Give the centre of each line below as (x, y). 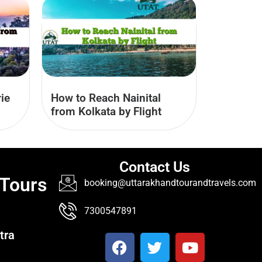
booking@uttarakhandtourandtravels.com (170, 183)
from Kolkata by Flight (106, 111)
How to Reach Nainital (106, 98)
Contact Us (155, 167)
